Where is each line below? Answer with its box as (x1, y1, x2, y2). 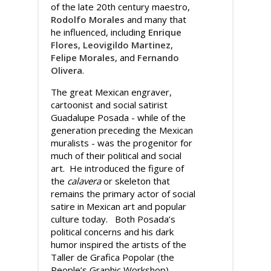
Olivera (51, 64, 82, 76)
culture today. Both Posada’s (51, 213, 175, 225)
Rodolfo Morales (51, 13, 125, 25)
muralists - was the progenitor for (51, 137, 192, 149)
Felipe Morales (51, 51, 115, 64)
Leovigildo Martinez (83, 39, 171, 51)
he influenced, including (51, 26, 148, 38)
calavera (67, 175, 101, 187)
